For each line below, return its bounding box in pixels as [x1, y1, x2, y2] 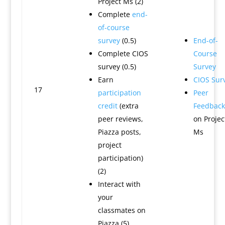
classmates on [97, 205, 146, 215]
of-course [97, 23, 130, 32]
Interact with [97, 179, 141, 189]
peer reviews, [97, 114, 143, 124]
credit [97, 101, 118, 110]
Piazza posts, [97, 127, 141, 137]
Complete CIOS [97, 49, 148, 58]
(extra [117, 101, 139, 110]
